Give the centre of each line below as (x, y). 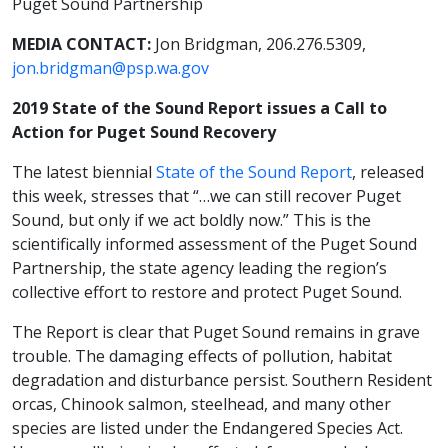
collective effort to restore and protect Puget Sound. (207, 292)
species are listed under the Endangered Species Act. (207, 428)
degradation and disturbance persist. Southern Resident (222, 380)
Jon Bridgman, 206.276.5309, (260, 44)
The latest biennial (84, 172)
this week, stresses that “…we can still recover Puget (206, 196)
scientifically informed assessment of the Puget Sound (214, 244)
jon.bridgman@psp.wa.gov (110, 68)
